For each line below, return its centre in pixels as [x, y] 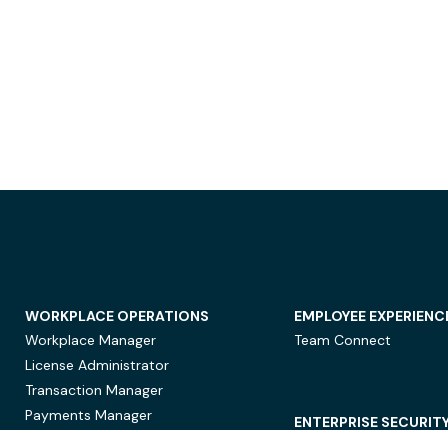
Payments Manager [88, 415]
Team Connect [343, 340]
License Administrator [96, 365]
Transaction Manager [93, 390]
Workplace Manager [90, 340]
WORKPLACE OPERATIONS [116, 316]
